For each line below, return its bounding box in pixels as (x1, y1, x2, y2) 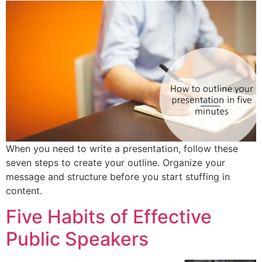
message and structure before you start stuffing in (6, 170, 230, 182)
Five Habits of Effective (6, 205, 212, 229)
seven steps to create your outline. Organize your (6, 156, 225, 168)
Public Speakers (6, 227, 149, 251)
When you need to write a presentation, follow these (6, 142, 238, 154)
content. (6, 184, 42, 196)
